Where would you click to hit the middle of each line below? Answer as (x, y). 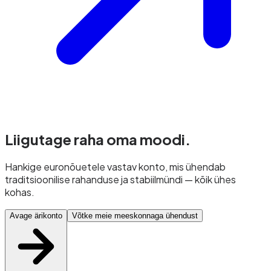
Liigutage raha (56, 139)
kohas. (20, 192)
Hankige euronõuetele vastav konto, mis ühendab (115, 167)
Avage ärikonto (36, 216)
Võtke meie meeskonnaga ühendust (135, 216)
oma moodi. (149, 139)
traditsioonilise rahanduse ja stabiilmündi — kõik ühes (120, 180)
